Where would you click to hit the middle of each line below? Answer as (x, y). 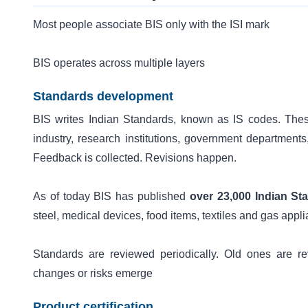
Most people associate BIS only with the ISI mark (151, 25)
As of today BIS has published (111, 197)
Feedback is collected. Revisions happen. (135, 158)
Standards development (103, 97)
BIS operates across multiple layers (119, 63)
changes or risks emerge (93, 274)
